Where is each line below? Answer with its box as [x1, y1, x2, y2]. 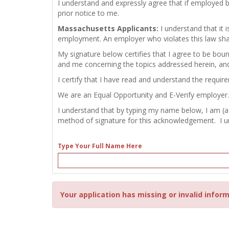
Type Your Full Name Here [58, 141, 142, 150]
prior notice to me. [58, 8, 119, 18]
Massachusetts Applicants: [58, 23, 161, 33]
